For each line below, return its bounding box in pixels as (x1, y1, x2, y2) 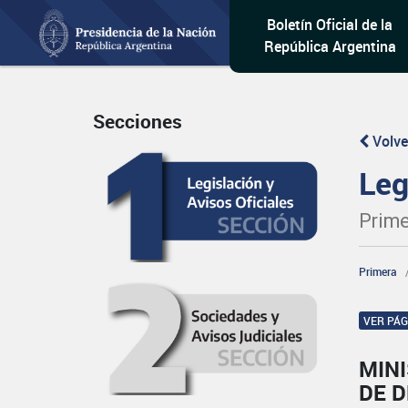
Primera (359, 264, 398, 279)
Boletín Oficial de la (267, 15, 393, 35)
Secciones (93, 108, 182, 135)
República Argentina (263, 36, 396, 56)
